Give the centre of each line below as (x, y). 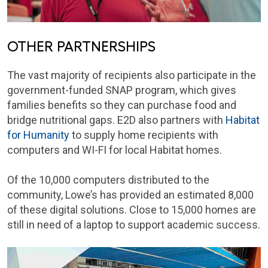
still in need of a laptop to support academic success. (134, 225)
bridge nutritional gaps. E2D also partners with (116, 120)
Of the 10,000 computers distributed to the (108, 180)
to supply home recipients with (144, 135)
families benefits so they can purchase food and (122, 105)
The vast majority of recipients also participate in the (132, 75)
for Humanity (38, 135)
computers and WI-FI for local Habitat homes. (115, 150)
